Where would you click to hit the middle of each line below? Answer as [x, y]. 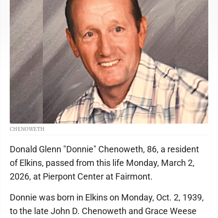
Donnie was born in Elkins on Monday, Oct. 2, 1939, [107, 197]
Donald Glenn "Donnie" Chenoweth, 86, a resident [104, 149]
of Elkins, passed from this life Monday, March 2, [102, 163]
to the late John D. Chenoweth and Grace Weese [103, 211]
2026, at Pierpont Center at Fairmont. [81, 176]
